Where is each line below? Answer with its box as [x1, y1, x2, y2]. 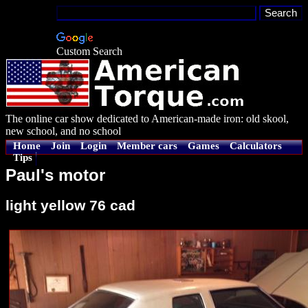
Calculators [230, 140, 282, 151]
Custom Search [56, 45, 122, 57]
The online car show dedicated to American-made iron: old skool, [5, 113, 289, 124]
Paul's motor [5, 166, 105, 185]
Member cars [117, 140, 177, 151]
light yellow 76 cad [5, 197, 135, 214]
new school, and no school [5, 125, 121, 137]
